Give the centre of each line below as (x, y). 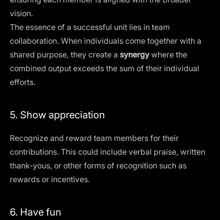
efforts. (23, 82)
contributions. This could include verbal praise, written (108, 152)
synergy (136, 55)
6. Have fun (36, 212)
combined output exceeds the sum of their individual (105, 68)
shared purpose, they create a (65, 55)
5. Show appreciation (57, 115)
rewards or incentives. (50, 179)
